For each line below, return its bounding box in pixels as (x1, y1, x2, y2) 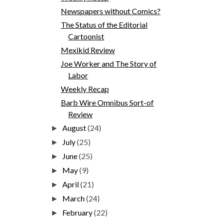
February (62, 207, 94, 217)
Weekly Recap (60, 84, 109, 93)
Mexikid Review (60, 45, 115, 54)
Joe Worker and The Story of (60, 58, 157, 68)
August (62, 123, 88, 132)
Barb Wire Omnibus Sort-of (60, 97, 154, 107)
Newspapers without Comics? (60, 6, 161, 16)
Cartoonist (68, 31, 104, 41)
